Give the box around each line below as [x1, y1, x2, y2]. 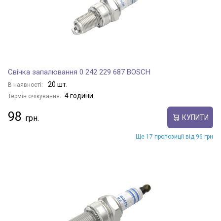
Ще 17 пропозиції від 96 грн [136, 133, 213, 140]
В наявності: [8, 81, 44, 88]
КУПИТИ [182, 113, 209, 121]
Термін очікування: [8, 93, 61, 100]
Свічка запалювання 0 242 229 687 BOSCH [8, 68, 150, 76]
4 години [65, 92, 93, 100]
